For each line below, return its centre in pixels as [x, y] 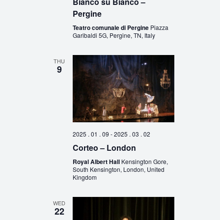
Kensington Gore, [144, 161]
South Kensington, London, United [118, 169]
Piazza [159, 27]
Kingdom [84, 177]
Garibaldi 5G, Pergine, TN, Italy [114, 35]
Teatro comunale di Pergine [111, 27]
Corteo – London [104, 147]
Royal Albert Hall [97, 161]
